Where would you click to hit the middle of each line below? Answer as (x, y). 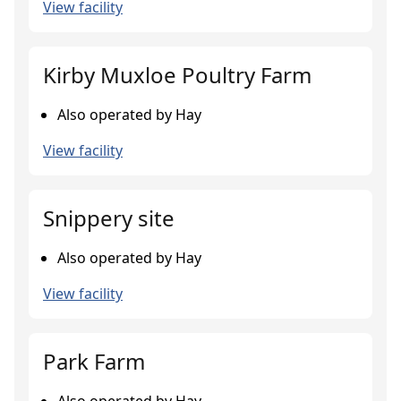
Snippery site (109, 218)
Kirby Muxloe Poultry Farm (177, 75)
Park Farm (94, 361)
